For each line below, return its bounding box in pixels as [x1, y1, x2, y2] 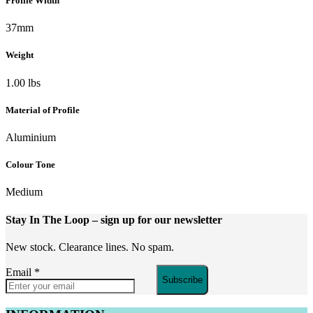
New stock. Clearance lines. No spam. [6, 240, 174, 253]
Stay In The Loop [6, 213, 92, 226]
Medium [6, 186, 43, 198]
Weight [6, 50, 34, 61]
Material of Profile [6, 104, 80, 115]
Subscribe [162, 274, 203, 285]
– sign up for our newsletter [92, 213, 222, 226]
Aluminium [6, 131, 56, 143]
